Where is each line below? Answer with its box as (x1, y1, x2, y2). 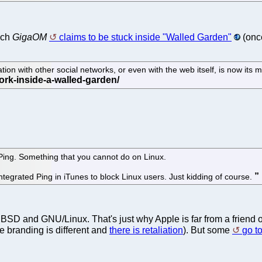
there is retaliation (109, 225, 183, 236)
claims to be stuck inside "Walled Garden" (59, 32, 232, 42)
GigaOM (12, 32, 47, 42)
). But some (183, 225, 232, 236)
